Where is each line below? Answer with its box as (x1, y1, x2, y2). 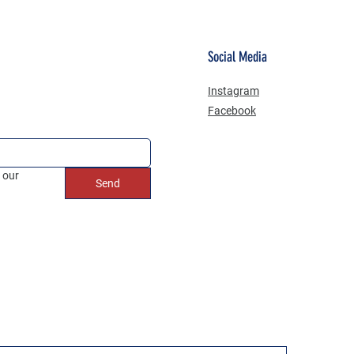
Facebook (207, 104, 256, 117)
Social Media (207, 47, 267, 66)
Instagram (207, 84, 259, 97)
